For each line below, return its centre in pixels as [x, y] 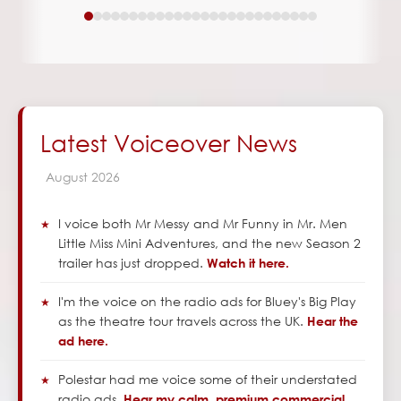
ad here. [83, 341]
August [67, 177]
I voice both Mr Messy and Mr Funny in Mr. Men [203, 224]
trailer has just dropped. [132, 263]
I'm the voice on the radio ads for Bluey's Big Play [207, 302]
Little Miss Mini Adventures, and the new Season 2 [209, 243]
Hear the [333, 321]
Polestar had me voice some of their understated [208, 380]
